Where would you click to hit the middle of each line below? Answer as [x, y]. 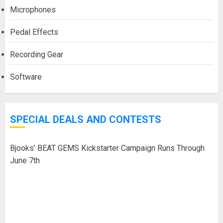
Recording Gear [37, 54]
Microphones [33, 9]
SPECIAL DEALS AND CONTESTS [86, 119]
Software [26, 77]
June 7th [25, 160]
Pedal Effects [34, 32]
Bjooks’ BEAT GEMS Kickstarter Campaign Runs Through [107, 148]
